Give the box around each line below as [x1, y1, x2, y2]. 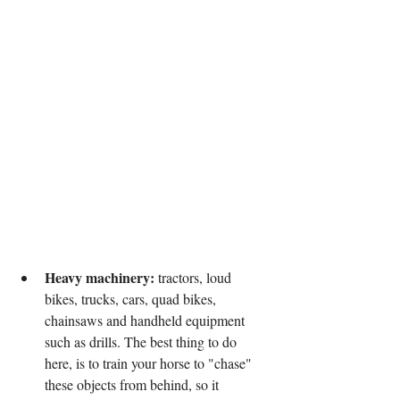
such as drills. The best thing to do [45, 331, 240, 351]
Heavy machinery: [45, 266, 154, 287]
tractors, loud [154, 267, 235, 287]
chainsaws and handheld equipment [45, 310, 248, 329]
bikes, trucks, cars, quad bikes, [45, 288, 220, 308]
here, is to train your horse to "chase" [45, 353, 255, 372]
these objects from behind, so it [45, 374, 222, 394]
